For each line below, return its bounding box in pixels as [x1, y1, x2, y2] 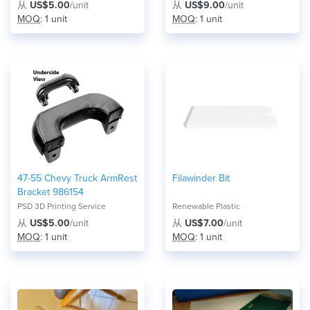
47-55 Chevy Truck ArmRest [17, 172, 137, 184]
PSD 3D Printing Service [17, 201, 106, 211]
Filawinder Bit [172, 172, 230, 184]
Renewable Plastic [172, 201, 240, 211]
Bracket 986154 [17, 186, 84, 198]
